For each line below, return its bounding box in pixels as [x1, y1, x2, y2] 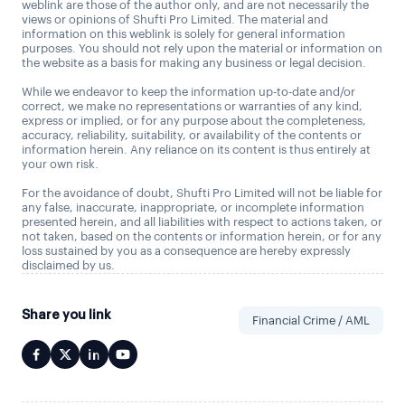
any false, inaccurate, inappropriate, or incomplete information [22, 202, 364, 214]
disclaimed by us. [22, 259, 115, 272]
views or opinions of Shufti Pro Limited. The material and [22, 14, 328, 26]
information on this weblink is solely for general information [22, 28, 345, 41]
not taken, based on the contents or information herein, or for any [22, 231, 381, 243]
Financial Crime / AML [252, 315, 370, 327]
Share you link [22, 309, 111, 323]
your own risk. [22, 158, 99, 171]
